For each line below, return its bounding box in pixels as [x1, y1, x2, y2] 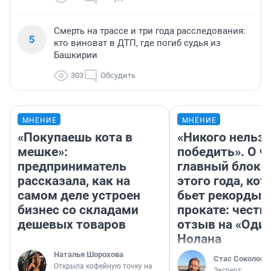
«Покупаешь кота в [18, 130, 132, 145]
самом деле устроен [18, 188, 140, 203]
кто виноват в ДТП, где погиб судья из [54, 38, 221, 49]
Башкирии [54, 50, 97, 61]
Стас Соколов [214, 254, 264, 264]
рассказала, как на [18, 174, 130, 189]
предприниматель [18, 159, 126, 174]
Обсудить [100, 71, 135, 80]
